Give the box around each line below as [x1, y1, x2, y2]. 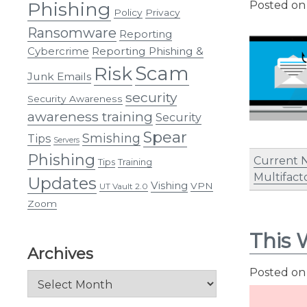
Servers [53, 135, 79, 145]
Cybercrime [27, 44, 89, 58]
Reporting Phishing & [92, 44, 204, 58]
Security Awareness [27, 93, 123, 104]
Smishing [82, 130, 140, 145]
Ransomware [27, 24, 116, 41]
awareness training [27, 108, 153, 125]
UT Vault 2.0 [99, 180, 148, 191]
